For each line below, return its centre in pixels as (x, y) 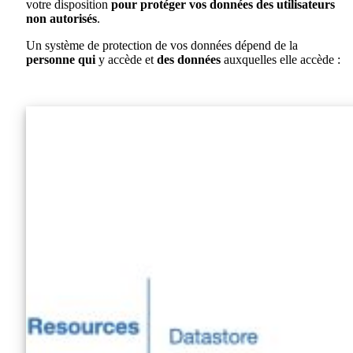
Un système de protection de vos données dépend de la (162, 45)
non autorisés (61, 18)
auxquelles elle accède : (281, 59)
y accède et (126, 59)
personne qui (61, 59)
